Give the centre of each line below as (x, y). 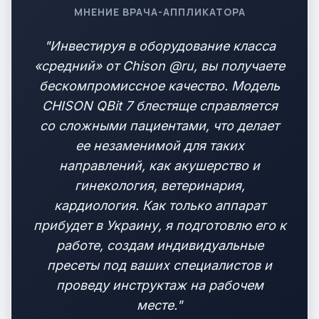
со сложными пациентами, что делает (159, 126)
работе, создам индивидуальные (159, 245)
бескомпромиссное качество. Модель (159, 86)
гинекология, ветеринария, (159, 185)
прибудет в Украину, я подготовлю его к (159, 225)
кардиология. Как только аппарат (159, 205)
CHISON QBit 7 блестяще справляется (159, 106)
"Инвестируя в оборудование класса (159, 46)
